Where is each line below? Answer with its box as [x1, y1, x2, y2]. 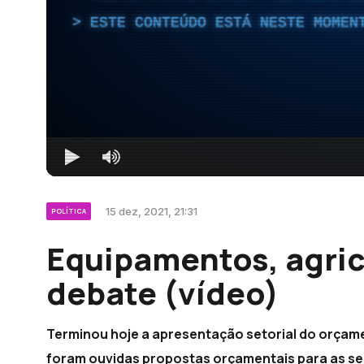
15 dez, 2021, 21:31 [106, 204, 197, 218]
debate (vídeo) [46, 271, 279, 314]
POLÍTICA [51, 206, 86, 215]
